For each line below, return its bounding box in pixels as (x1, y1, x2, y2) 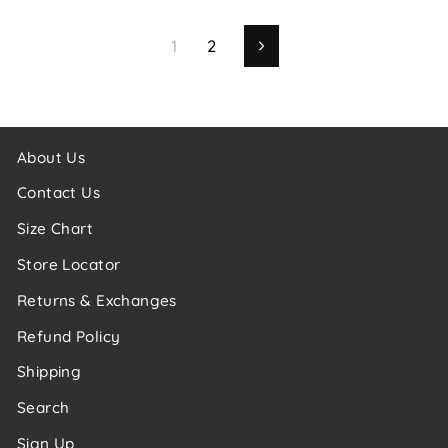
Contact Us (17, 183, 101, 203)
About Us (17, 147, 86, 167)
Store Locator (17, 254, 121, 274)
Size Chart (17, 219, 94, 239)
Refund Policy (17, 326, 121, 346)
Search (17, 398, 70, 418)
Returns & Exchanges (17, 290, 177, 310)
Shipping (17, 362, 82, 382)
